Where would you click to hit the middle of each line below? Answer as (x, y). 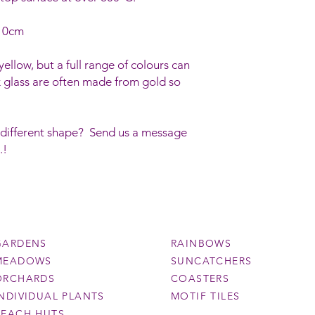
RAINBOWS (201, 244)
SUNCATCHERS (212, 261)
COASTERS (200, 279)
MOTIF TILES (206, 296)
